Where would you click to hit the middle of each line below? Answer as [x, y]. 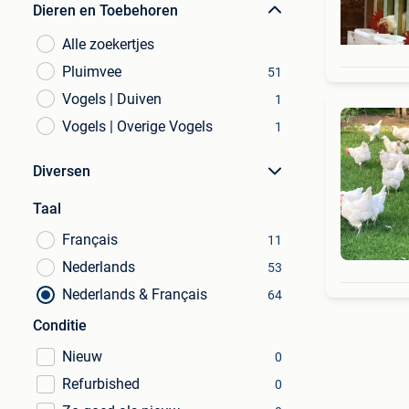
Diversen [62, 171]
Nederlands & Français [135, 294]
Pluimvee [92, 72]
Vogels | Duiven [112, 99]
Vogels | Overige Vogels [137, 126]
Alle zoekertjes [108, 44]
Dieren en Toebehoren [105, 10]
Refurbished [101, 384]
